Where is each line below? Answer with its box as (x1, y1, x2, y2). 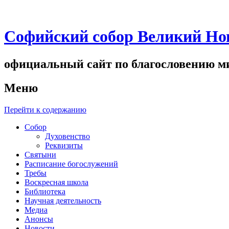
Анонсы (25, 214, 53, 223)
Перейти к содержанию (4, 105, 86, 114)
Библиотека (25, 187, 65, 196)
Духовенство (45, 131, 90, 141)
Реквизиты (45, 141, 83, 150)
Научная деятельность (25, 196, 101, 205)
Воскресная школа (25, 177, 88, 187)
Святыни (25, 150, 56, 159)
